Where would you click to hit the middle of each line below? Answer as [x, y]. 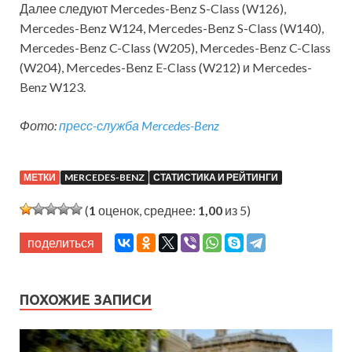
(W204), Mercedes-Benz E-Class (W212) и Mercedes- [166, 68]
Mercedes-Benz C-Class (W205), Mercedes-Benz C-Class [175, 48]
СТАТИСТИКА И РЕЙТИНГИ [216, 178]
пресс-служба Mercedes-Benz [139, 126]
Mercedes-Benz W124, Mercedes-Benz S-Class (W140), [172, 28]
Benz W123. [53, 87]
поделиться [61, 243]
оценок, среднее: [147, 211]
